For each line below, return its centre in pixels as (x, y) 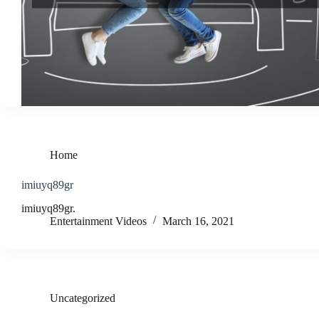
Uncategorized (83, 298)
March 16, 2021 (198, 221)
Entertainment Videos (98, 221)
